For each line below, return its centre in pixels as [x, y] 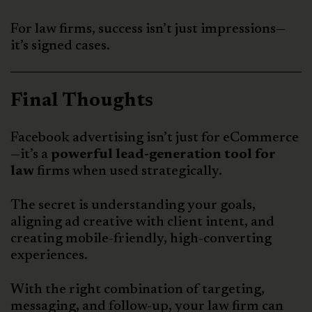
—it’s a [31, 155]
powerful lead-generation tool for [163, 155]
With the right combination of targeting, [138, 290]
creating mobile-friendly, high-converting [141, 239]
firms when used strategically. [128, 172]
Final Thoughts [82, 101]
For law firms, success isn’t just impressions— [148, 30]
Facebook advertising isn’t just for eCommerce [155, 138]
